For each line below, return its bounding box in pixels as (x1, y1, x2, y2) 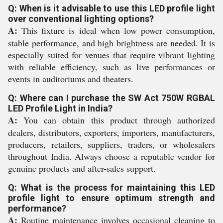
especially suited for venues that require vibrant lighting (8, 48, 215, 61)
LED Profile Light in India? (8, 103, 112, 113)
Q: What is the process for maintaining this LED (8, 182, 215, 193)
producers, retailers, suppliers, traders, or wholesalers (8, 138, 215, 150)
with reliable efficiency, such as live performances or (8, 60, 215, 73)
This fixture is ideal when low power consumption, (17, 24, 215, 36)
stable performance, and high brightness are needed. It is (8, 36, 215, 49)
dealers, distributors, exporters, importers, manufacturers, (8, 126, 215, 138)
